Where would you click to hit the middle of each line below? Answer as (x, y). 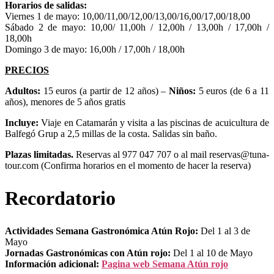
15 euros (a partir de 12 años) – (105, 91)
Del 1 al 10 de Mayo (212, 253)
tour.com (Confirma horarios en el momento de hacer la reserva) (128, 165)
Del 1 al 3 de (224, 231)
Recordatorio (60, 198)
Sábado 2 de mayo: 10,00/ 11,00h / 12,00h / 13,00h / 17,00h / (137, 27)
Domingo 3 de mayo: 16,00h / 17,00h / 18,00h (95, 49)
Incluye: (22, 122)
